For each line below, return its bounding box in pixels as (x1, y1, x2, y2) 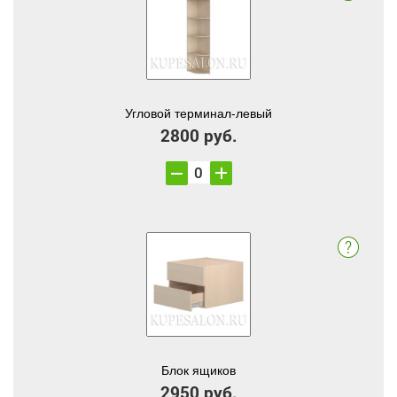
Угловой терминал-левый (125, 104, 272, 121)
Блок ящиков (161, 361, 236, 378)
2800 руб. (160, 124, 237, 146)
